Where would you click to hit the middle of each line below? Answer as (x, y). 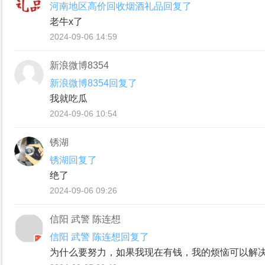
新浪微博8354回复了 (93, 83)
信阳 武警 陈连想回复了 (99, 237)
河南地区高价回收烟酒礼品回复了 (121, 6)
